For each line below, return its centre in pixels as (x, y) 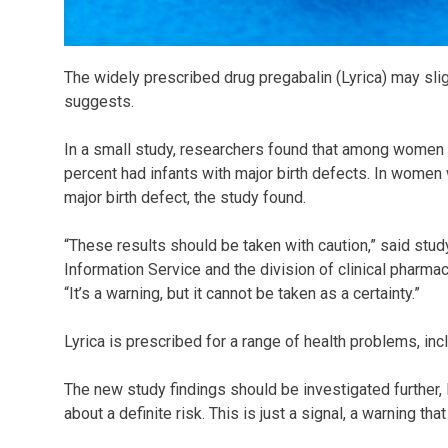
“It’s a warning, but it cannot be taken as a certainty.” (242, 294)
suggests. (99, 102)
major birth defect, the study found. (185, 198)
